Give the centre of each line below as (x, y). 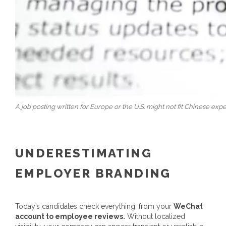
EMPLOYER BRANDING (93, 173)
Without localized (155, 216)
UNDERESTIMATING (83, 153)
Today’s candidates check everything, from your (94, 206)
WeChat (188, 206)
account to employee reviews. (70, 216)
